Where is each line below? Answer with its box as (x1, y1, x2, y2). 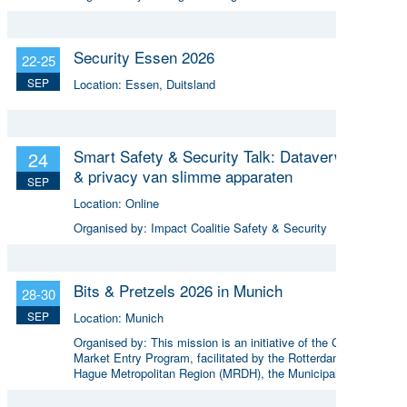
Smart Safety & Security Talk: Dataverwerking (74, 144, 387, 167)
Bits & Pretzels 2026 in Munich (74, 278, 283, 302)
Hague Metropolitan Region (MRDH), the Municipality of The (74, 363, 388, 382)
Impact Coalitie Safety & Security (151, 218, 327, 236)
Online (125, 194, 159, 212)
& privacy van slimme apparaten (74, 164, 293, 187)
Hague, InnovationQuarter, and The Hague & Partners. (74, 379, 358, 397)
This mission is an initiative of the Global (151, 333, 365, 351)
